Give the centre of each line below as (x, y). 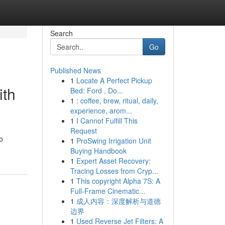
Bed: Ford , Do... (96, 90)
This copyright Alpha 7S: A (118, 181)
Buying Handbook (98, 151)
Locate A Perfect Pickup (114, 80)
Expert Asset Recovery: (113, 161)
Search (61, 33)
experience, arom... (101, 110)
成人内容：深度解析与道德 (118, 201)
